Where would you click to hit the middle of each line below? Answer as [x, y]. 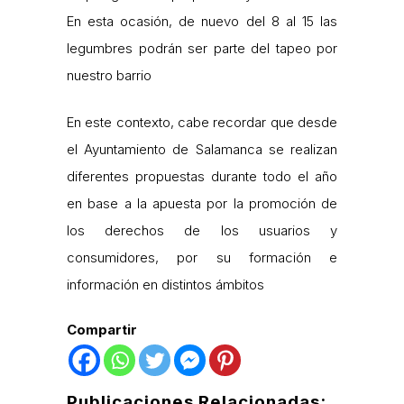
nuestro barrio [109, 75]
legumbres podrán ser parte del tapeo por [202, 48]
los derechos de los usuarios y [202, 230]
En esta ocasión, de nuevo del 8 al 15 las [202, 21]
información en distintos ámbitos [165, 284]
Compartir [102, 329]
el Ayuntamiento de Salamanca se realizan [202, 149]
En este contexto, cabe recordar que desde [202, 122]
